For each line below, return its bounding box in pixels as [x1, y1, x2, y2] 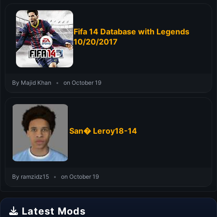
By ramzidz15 [12, 173, 50, 180]
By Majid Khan [12, 79, 53, 86]
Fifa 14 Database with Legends [74, 27, 189, 36]
